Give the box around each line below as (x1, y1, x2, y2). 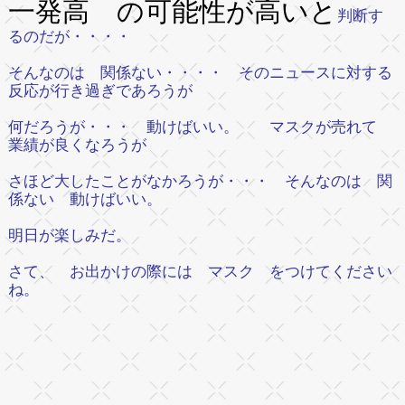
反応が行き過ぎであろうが (7, 81, 193, 99)
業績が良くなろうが (7, 136, 146, 154)
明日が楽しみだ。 (7, 226, 146, 244)
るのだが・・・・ (7, 27, 131, 45)
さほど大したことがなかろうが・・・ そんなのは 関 (7, 172, 392, 190)
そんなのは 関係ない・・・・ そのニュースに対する (7, 63, 392, 81)
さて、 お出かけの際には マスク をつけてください (7, 262, 392, 280)
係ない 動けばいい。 (7, 190, 162, 208)
